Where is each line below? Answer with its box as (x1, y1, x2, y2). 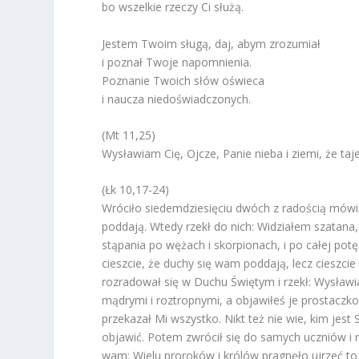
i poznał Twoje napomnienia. (102, 54, 252, 70)
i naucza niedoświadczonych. (102, 91, 252, 107)
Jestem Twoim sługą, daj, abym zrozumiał (102, 35, 321, 51)
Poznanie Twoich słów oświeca (102, 72, 265, 88)
